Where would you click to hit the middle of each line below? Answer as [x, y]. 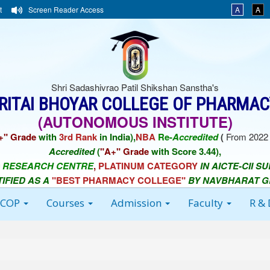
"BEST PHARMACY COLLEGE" [118, 180]
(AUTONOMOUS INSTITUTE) [135, 122]
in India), [116, 137]
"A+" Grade [124, 151]
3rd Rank [78, 137]
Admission [137, 203]
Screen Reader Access [66, 9]
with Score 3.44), [185, 151]
